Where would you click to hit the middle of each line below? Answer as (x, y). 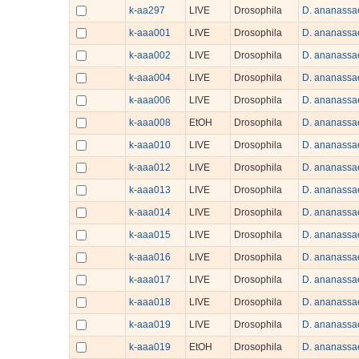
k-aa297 (147, 10)
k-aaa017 (149, 280)
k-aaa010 (149, 145)
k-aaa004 (149, 78)
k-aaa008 (149, 123)
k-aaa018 (149, 302)
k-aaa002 (149, 55)
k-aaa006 (149, 100)
